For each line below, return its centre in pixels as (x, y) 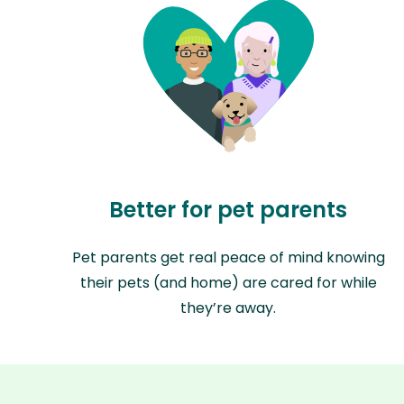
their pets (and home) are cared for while (228, 283)
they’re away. (229, 308)
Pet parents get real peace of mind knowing (228, 258)
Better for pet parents (229, 210)
